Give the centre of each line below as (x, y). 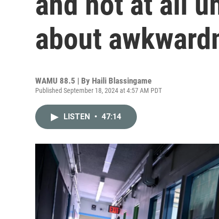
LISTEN (78, 117)
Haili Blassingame (122, 81)
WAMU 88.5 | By (64, 81)
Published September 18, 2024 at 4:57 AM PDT (99, 90)
